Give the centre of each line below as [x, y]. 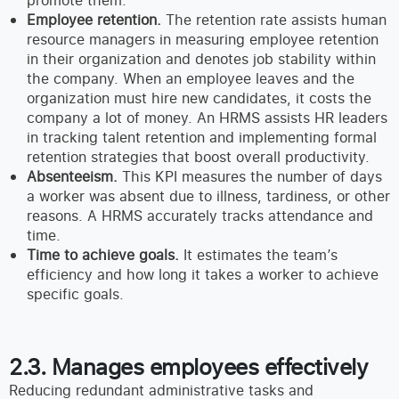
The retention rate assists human [276, 20]
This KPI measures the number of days [252, 177]
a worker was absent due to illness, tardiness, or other [208, 196]
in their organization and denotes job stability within [201, 59]
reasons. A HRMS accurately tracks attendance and [200, 216]
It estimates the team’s [258, 255]
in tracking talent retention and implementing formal [202, 138]
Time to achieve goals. [103, 255]
